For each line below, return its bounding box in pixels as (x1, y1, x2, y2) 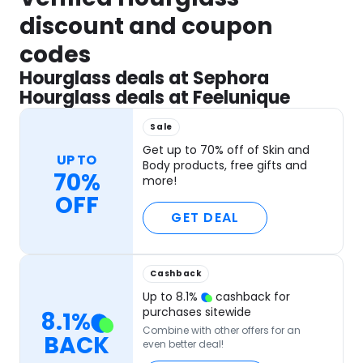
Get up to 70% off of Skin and (143, 142, 310, 159)
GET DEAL (171, 208, 240, 228)
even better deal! (143, 337, 224, 352)
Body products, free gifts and (143, 157, 308, 174)
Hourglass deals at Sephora (19, 66, 269, 92)
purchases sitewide (143, 304, 252, 321)
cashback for (212, 288, 291, 305)
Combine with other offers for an (143, 323, 301, 338)
